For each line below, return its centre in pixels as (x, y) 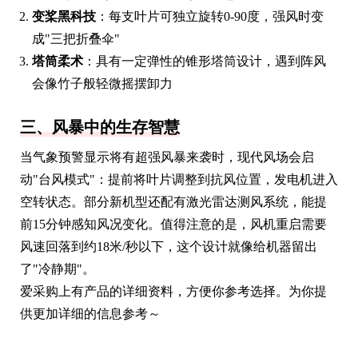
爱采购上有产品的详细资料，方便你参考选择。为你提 (173, 291)
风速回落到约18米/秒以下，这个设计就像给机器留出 (169, 246)
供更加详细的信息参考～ (90, 313)
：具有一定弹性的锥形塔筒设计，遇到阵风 (205, 61)
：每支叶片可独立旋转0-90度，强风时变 (210, 16)
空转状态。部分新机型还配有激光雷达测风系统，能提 (173, 201)
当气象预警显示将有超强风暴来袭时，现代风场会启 (167, 157)
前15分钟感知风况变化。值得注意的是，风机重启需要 (173, 224)
